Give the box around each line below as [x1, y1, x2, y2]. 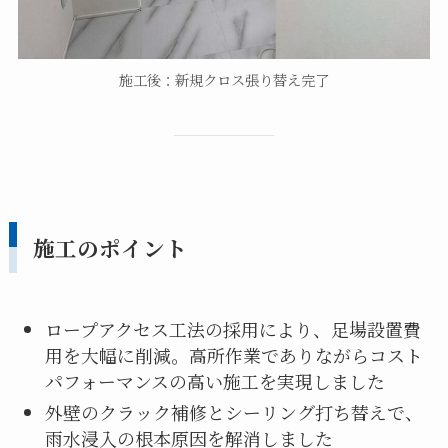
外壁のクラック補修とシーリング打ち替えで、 [44, 398, 423, 425]
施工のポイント [32, 231, 187, 263]
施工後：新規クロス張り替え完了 [119, 69, 329, 90]
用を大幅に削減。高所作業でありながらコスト [44, 342, 423, 369]
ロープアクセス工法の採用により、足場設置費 [44, 316, 421, 343]
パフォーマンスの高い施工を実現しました [44, 368, 385, 395]
